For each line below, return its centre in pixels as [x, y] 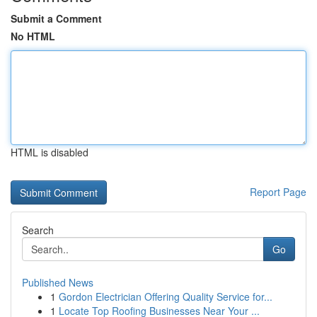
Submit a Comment [56, 18]
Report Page [278, 192]
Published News [58, 282]
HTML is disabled [50, 152]
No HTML [33, 36]
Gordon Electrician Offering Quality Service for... [166, 296]
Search [38, 230]
